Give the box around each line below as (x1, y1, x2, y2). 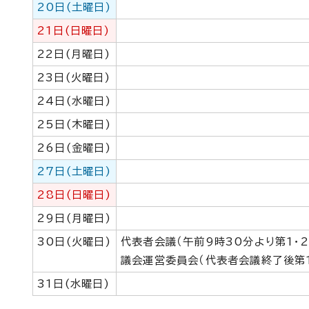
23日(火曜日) (37, 72, 111, 83)
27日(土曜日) (37, 166, 112, 177)
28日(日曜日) (37, 190, 112, 200)
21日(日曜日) (37, 26, 110, 36)
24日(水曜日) (37, 96, 112, 106)
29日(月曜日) (37, 213, 112, 223)
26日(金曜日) (37, 143, 112, 153)
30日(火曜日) (37, 237, 112, 247)
